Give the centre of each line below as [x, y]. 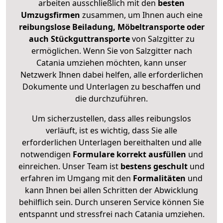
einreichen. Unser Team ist [68, 167]
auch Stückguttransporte [80, 39]
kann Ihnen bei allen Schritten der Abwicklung [111, 190]
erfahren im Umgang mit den [77, 178]
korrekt [131, 155]
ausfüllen [167, 155]
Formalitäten [159, 178]
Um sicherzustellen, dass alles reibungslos [111, 119]
